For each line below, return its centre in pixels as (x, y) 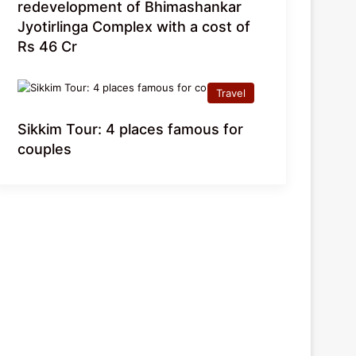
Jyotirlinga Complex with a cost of (134, 27)
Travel (231, 93)
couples (45, 149)
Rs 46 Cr (48, 47)
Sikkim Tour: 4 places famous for (131, 130)
